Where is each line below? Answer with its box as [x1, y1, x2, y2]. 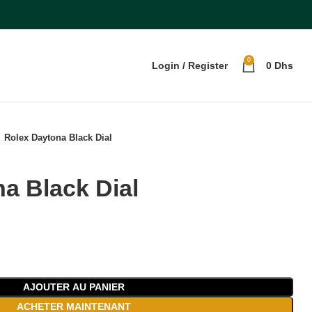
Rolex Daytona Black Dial [4, 132, 112, 143]
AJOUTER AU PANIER [23, 281, 125, 292]
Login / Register [152, 60, 228, 71]
